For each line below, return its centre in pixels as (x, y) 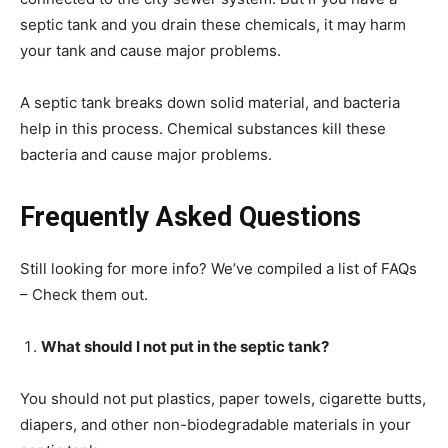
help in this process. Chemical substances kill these (203, 128)
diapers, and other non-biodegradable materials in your (215, 424)
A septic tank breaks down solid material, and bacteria (210, 102)
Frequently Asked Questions (190, 217)
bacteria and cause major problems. (146, 154)
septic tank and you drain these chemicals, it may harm (213, 24)
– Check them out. (84, 294)
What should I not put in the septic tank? (185, 346)
